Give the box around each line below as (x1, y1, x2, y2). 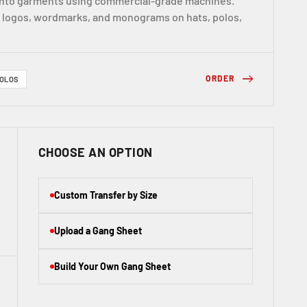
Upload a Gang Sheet (53, 224, 142, 236)
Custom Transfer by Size (53, 188, 158, 201)
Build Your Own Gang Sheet (53, 260, 171, 272)
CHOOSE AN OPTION (38, 144, 153, 160)
